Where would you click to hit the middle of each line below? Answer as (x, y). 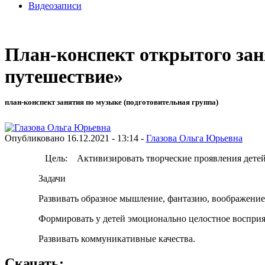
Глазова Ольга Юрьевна (194, 138)
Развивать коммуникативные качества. (117, 238)
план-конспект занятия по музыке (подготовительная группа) (112, 102)
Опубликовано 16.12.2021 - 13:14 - (75, 138)
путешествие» (64, 77)
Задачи (52, 178)
